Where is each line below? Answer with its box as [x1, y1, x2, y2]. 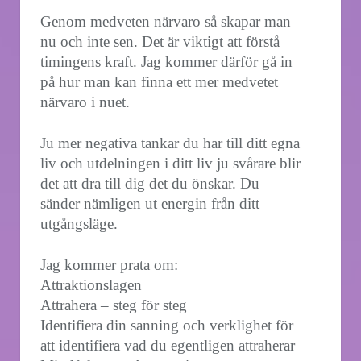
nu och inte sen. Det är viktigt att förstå [40, 33, 280, 51]
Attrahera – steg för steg [40, 297, 187, 314]
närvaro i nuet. [40, 93, 130, 111]
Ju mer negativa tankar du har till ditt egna [40, 135, 300, 152]
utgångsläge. [40, 215, 118, 233]
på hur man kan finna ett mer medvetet [40, 73, 278, 91]
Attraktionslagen [40, 276, 142, 294]
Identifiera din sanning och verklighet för [40, 317, 293, 334]
